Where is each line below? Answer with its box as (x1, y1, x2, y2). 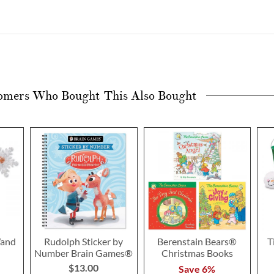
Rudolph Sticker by (44, 235, 124, 248)
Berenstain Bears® (157, 235, 237, 248)
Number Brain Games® (34, 247, 133, 259)
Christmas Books (161, 247, 233, 259)
